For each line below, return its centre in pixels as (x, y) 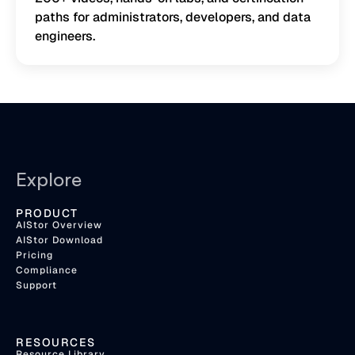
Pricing (34, 256)
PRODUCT (47, 214)
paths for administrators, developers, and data (173, 17)
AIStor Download (59, 240)
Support (36, 286)
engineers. (65, 36)
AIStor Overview (59, 225)
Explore (49, 179)
